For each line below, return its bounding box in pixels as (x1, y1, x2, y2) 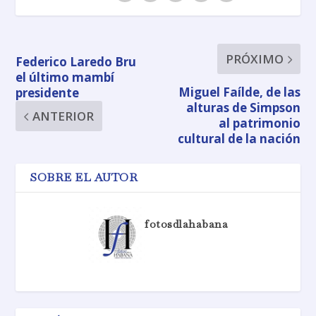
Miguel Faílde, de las (178, 84, 300, 101)
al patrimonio (218, 115, 300, 132)
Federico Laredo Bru (16, 54, 137, 71)
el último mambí (16, 69, 115, 86)
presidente (16, 85, 80, 102)
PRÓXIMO (225, 51, 284, 68)
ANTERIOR (32, 108, 95, 125)
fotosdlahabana (145, 217, 228, 232)
